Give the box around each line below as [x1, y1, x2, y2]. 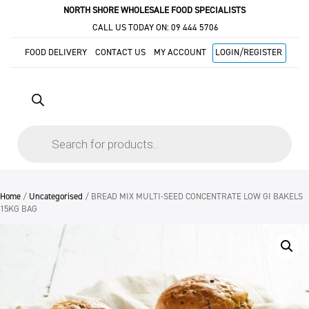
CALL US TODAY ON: [90, 21, 171, 33]
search [17, 132, 44, 146]
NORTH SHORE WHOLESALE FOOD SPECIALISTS [63, 4, 246, 16]
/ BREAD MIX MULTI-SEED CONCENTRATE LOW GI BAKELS [83, 190, 303, 203]
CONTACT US [95, 46, 146, 58]
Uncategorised [29, 190, 83, 203]
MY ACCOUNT [154, 46, 206, 58]
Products [17, 123, 52, 137]
